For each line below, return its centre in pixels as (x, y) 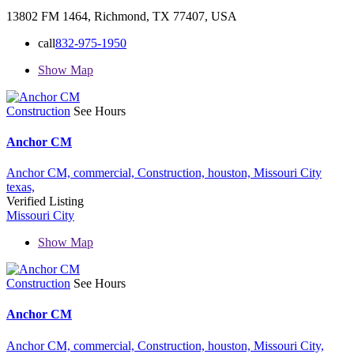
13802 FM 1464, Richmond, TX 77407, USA (122, 16)
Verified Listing (45, 201)
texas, (21, 187)
